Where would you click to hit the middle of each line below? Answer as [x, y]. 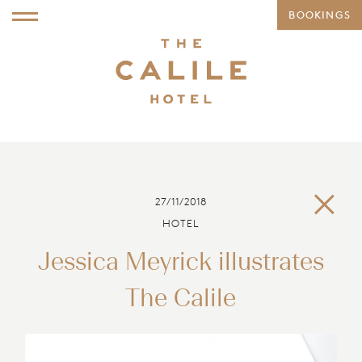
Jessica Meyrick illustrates [181, 263]
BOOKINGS [320, 15]
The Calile [181, 300]
